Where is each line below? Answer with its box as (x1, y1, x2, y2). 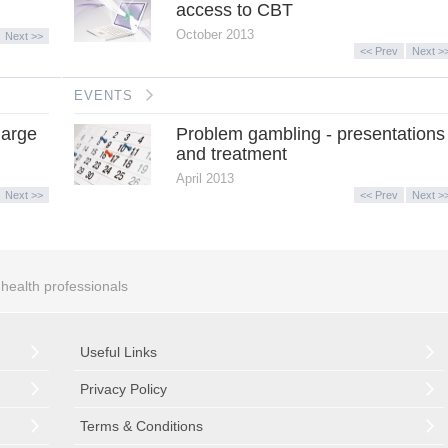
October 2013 (175, 26, 254, 42)
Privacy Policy (80, 381, 167, 398)
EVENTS (74, 87, 133, 103)
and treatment (175, 143, 287, 164)
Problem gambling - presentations (175, 123, 445, 144)
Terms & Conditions (80, 418, 203, 435)
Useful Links (80, 344, 157, 361)
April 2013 (175, 170, 234, 186)
